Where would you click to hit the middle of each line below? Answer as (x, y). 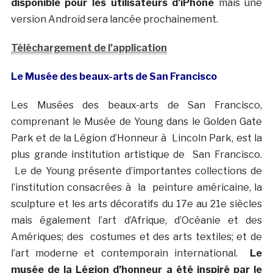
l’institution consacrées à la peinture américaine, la (136, 187)
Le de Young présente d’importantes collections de (136, 171)
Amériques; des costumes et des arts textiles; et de (136, 236)
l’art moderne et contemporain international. (130, 253)
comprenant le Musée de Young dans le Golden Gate (136, 121)
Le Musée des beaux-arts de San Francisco (114, 76)
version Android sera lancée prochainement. (114, 19)
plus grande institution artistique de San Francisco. (136, 154)
